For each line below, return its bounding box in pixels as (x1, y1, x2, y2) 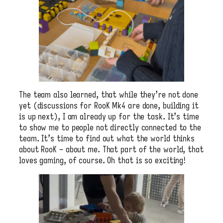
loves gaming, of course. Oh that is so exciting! (19, 155, 186, 166)
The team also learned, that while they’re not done (19, 89, 198, 100)
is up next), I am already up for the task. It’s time (19, 111, 199, 122)
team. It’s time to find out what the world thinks (19, 133, 195, 144)
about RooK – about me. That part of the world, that (19, 144, 204, 155)
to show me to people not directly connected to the (19, 122, 201, 133)
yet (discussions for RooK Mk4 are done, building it (19, 100, 199, 111)
